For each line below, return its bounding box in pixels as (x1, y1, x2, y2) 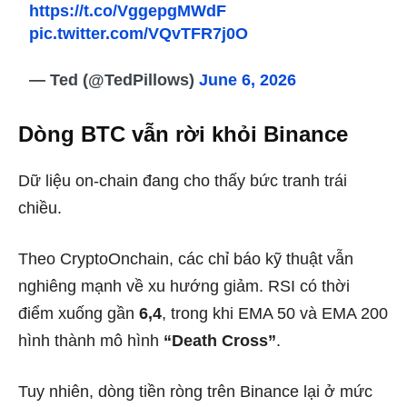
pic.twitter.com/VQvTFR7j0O (29, 24, 249, 43)
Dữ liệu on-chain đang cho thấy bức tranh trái (18, 171, 347, 190)
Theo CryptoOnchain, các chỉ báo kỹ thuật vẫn (18, 249, 353, 268)
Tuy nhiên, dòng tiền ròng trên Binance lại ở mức (18, 382, 372, 401)
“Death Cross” (164, 331, 276, 350)
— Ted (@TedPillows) (29, 70, 200, 89)
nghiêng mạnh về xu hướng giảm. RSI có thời (18, 276, 350, 295)
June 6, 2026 (199, 70, 297, 89)
